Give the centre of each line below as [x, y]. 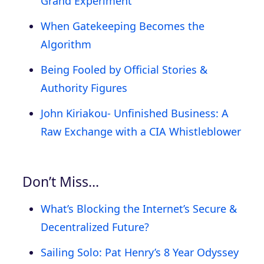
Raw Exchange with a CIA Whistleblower [141, 131]
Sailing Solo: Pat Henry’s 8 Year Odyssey [140, 252]
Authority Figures [84, 88]
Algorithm [66, 44]
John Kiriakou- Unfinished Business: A [135, 113]
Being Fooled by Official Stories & [124, 69]
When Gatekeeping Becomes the [123, 26]
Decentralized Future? [95, 227]
